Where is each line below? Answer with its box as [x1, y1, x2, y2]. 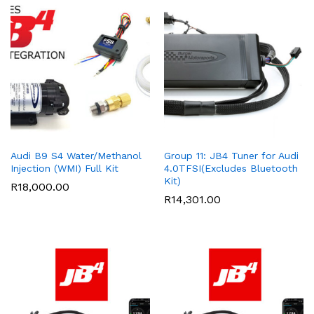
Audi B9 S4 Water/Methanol [11, 150, 142, 162]
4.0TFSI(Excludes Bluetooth [164, 163, 298, 175]
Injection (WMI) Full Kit [11, 163, 118, 175]
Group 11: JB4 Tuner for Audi [164, 150, 299, 162]
